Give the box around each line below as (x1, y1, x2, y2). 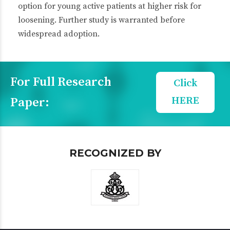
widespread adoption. (18, 29, 100, 39)
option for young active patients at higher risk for (18, 1, 201, 11)
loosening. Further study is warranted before (18, 15, 185, 25)
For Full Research (10, 74, 111, 90)
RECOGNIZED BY (69, 147, 161, 159)
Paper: (10, 95, 49, 110)
